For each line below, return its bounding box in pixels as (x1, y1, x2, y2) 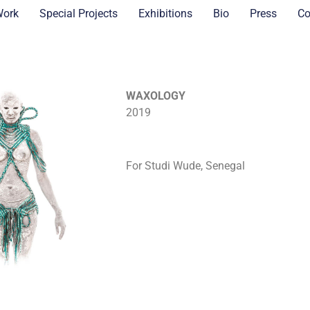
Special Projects (39, 6, 118, 20)
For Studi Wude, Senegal (126, 158, 245, 172)
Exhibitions (138, 6, 193, 20)
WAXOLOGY (126, 89, 185, 102)
